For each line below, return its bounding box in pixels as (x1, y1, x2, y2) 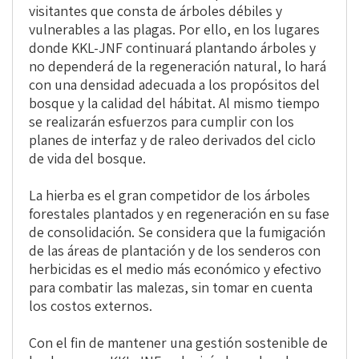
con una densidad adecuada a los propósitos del (29, 75, 320, 95)
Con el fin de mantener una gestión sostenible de (29, 333, 328, 353)
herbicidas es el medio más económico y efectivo (29, 260, 321, 279)
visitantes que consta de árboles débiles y (29, 2, 282, 21)
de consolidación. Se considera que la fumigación (29, 223, 325, 242)
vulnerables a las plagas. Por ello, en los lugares (29, 20, 320, 39)
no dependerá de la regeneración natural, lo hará (29, 57, 326, 76)
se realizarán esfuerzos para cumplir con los (29, 112, 294, 131)
